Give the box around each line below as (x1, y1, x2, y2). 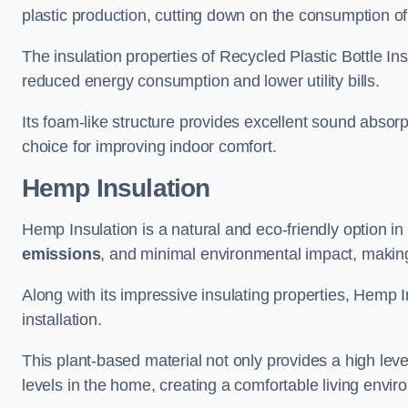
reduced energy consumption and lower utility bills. (22, 72, 380, 90)
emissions (22, 245, 101, 263)
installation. (22, 311, 102, 329)
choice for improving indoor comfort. (22, 138, 277, 156)
